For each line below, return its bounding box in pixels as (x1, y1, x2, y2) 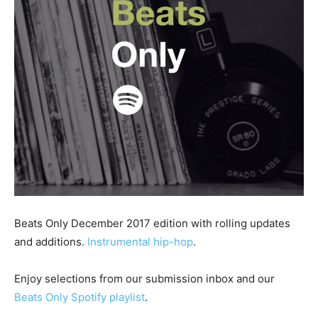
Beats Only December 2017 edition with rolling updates (14, 216, 290, 230)
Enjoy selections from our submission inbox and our (14, 272, 275, 285)
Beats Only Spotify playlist (14, 290, 145, 304)
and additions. (14, 235, 87, 248)
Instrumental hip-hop (87, 235, 193, 248)
